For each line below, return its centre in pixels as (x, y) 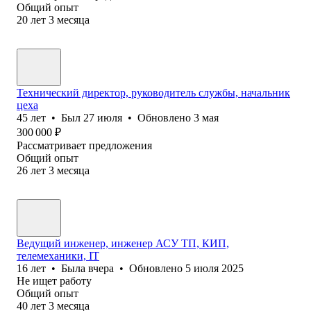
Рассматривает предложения (84, 145)
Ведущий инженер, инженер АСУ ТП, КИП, (123, 243)
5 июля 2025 (215, 268)
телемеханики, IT (58, 255)
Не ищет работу (54, 280)
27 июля (103, 117)
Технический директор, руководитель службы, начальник (153, 92)
